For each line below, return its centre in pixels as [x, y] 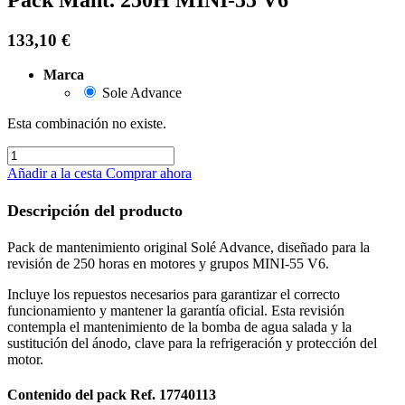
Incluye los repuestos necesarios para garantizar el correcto [174, 294]
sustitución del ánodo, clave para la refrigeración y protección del [192, 343]
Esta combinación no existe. [87, 124]
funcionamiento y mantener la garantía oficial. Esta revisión [176, 310]
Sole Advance [142, 93]
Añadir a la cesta [57, 174]
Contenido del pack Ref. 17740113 [112, 395]
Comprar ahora [149, 174]
